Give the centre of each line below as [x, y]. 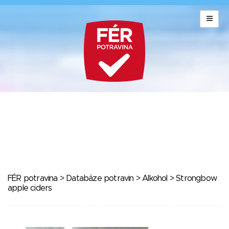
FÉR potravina [33, 178]
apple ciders [30, 188]
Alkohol [155, 178]
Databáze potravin [100, 178]
